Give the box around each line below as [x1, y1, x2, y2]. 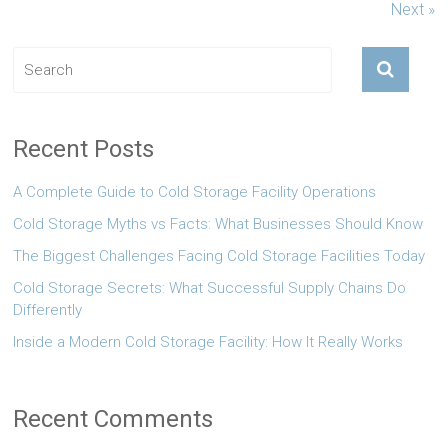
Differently [13, 300, 83, 319]
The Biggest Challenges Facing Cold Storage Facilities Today [13, 246, 426, 265]
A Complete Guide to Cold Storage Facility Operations [13, 182, 377, 201]
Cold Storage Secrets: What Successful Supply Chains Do [13, 278, 407, 297]
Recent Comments [13, 404, 214, 433]
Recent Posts [13, 134, 155, 163]
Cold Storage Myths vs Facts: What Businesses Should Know [13, 214, 424, 233]
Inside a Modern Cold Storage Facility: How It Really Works [13, 332, 404, 351]
